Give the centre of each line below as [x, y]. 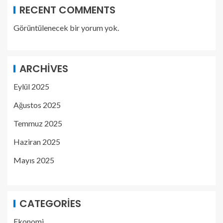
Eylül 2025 [31, 86]
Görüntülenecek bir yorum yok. [66, 27]
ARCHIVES [44, 68]
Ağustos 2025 [37, 105]
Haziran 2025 [37, 141]
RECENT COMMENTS [67, 10]
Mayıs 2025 [34, 160]
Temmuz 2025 [38, 123]
